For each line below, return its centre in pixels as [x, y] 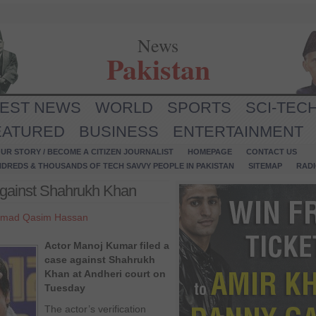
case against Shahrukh [100, 260]
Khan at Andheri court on [105, 274]
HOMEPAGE [210, 152]
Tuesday [65, 288]
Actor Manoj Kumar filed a [107, 245]
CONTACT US [272, 152]
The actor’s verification [95, 309]
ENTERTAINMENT [238, 132]
